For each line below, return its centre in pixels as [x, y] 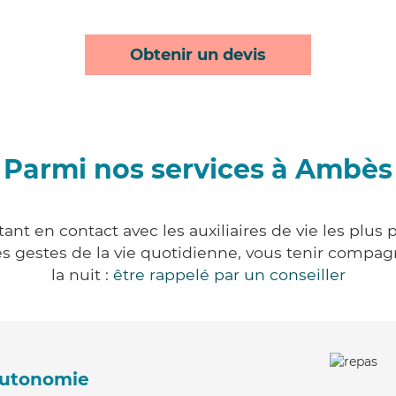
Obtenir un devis [198, 55]
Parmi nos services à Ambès [198, 169]
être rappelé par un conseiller [229, 274]
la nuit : [82, 274]
